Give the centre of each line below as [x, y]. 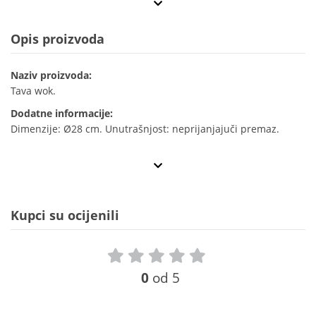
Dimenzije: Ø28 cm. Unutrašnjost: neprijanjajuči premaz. [145, 129]
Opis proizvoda [57, 39]
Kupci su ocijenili [65, 215]
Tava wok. [33, 91]
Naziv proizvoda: [51, 75]
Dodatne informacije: [62, 114]
